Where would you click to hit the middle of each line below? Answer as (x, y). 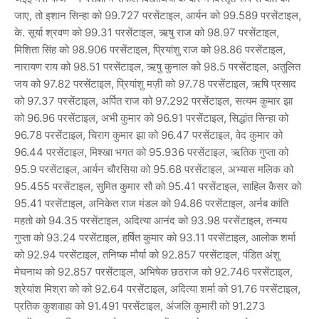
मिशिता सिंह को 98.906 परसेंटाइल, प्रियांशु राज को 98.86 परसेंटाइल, (150, 49)
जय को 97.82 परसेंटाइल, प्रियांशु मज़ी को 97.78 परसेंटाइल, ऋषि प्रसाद (155, 83)
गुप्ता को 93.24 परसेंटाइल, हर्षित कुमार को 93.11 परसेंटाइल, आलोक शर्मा (155, 237)
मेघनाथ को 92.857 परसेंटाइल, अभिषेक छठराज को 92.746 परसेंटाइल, (153, 271)
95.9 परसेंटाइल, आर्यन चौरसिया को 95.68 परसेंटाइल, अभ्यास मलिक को (154, 169)
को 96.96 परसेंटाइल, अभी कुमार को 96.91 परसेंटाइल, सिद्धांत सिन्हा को (151, 117)
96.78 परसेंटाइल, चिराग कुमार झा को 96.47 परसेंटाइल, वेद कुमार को (148, 135)
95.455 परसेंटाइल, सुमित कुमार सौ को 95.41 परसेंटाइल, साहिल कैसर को (158, 186)
